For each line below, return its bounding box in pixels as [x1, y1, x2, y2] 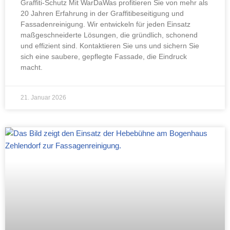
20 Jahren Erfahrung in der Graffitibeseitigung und [21, 9, 184, 17]
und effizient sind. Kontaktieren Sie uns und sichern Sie [21, 41, 199, 50]
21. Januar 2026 [21, 93, 66, 101]
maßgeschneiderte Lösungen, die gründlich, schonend [21, 30, 198, 39]
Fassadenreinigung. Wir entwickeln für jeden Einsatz [21, 20, 190, 28]
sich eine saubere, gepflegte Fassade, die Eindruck [21, 52, 187, 61]
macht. [21, 63, 43, 71]
